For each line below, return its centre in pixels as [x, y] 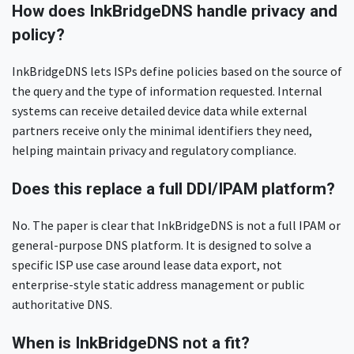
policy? [40, 35]
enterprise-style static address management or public [158, 285]
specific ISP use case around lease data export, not [147, 265]
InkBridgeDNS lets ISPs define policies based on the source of [177, 72]
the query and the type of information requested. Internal [167, 91]
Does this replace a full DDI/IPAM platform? [175, 189]
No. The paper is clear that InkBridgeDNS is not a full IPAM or [176, 226]
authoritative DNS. [62, 305]
